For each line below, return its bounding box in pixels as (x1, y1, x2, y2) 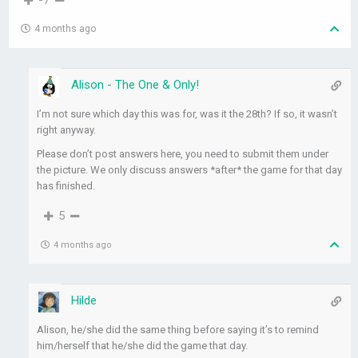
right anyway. (37, 124, 97, 137)
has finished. (37, 180, 96, 193)
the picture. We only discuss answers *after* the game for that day (37, 164, 343, 177)
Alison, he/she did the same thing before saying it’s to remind (37, 324, 320, 336)
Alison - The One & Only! (71, 78, 200, 93)
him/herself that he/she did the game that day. (37, 340, 249, 352)
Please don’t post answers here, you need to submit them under (37, 148, 329, 161)
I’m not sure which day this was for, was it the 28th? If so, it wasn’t (37, 108, 338, 121)
